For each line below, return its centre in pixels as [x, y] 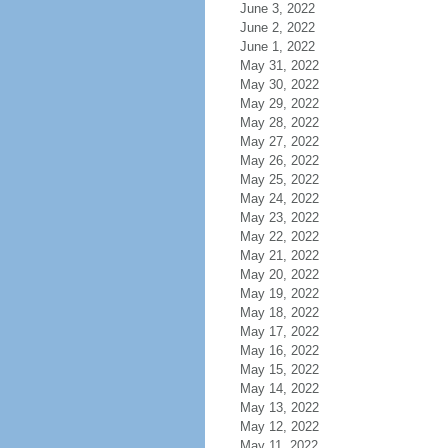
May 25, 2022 [279, 179]
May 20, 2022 [279, 274]
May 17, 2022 [279, 331]
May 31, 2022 [279, 65]
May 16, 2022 [279, 350]
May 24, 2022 [279, 198]
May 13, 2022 [279, 407]
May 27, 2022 [279, 141]
